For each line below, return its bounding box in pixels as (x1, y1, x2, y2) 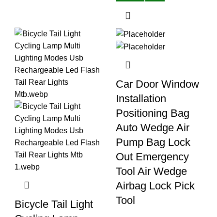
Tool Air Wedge (116, 165, 187, 178)
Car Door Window (116, 78, 199, 91)
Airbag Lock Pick (116, 180, 195, 192)
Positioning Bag (116, 107, 189, 120)
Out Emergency (116, 151, 189, 163)
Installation (116, 93, 166, 105)
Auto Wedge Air (116, 122, 189, 134)
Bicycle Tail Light (15, 198, 93, 210)
